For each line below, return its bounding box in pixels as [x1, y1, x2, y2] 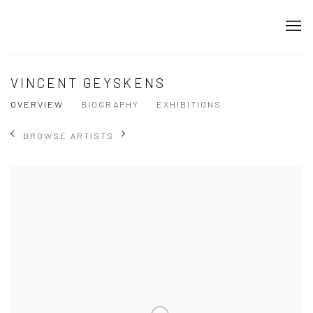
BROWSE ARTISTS [23, 129, 114, 141]
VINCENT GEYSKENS [10, 74, 166, 91]
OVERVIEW [10, 98, 64, 110]
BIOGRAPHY [81, 98, 139, 110]
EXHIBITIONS [156, 98, 221, 110]
